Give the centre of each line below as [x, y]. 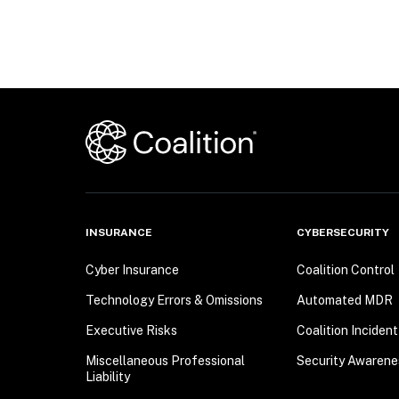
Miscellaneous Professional [165, 361]
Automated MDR [344, 301]
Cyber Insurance [132, 270]
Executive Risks [131, 331]
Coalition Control [345, 270]
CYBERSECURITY [342, 233]
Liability [108, 377]
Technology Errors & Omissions [174, 301]
